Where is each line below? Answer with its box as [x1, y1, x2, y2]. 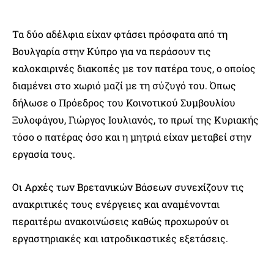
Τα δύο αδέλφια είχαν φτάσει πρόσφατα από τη [12, 28, 228, 41]
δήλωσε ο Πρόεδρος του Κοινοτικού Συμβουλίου [12, 96, 235, 109]
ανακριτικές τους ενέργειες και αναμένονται [12, 198, 220, 211]
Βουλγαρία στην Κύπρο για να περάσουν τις [12, 45, 211, 58]
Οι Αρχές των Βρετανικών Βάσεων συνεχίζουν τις [12, 180, 244, 194]
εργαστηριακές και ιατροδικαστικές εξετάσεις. [12, 232, 228, 245]
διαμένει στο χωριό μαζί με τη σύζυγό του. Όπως [12, 79, 236, 92]
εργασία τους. [12, 147, 75, 161]
